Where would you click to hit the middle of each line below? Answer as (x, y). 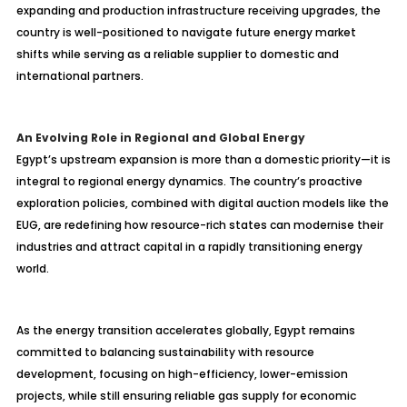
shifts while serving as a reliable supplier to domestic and (177, 54)
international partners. (79, 76)
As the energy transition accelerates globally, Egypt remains (185, 330)
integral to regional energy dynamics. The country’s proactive (189, 181)
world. (32, 268)
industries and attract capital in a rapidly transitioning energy (189, 247)
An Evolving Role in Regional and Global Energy (160, 138)
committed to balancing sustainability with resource (165, 352)
